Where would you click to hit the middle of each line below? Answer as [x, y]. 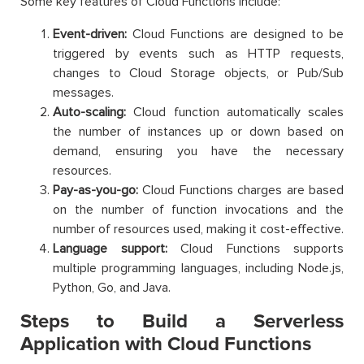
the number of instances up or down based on [198, 131]
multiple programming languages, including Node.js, [198, 268]
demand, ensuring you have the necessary [198, 151]
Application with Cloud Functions [166, 344]
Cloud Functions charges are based [241, 190]
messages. [83, 92]
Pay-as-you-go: [95, 190]
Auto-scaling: [89, 112]
